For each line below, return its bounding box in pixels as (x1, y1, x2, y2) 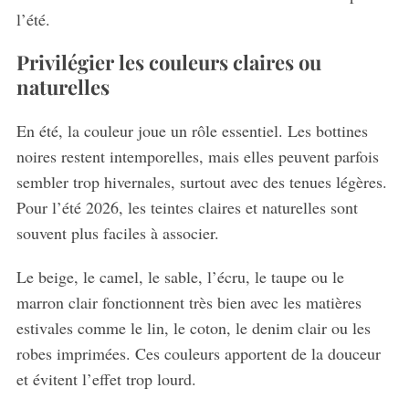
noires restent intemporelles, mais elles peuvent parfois (16, 144, 379, 167)
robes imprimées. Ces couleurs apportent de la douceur (16, 341, 381, 364)
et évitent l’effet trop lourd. (16, 367, 196, 390)
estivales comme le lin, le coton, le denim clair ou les (16, 316, 371, 339)
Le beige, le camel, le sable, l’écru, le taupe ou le (16, 265, 344, 288)
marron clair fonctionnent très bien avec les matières (16, 290, 362, 313)
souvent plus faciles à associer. (16, 221, 219, 244)
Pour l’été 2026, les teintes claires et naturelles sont (16, 195, 358, 218)
